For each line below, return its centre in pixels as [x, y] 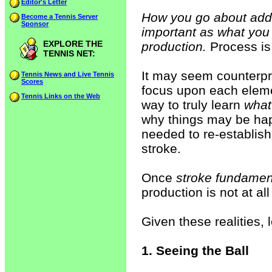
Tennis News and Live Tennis [68, 74]
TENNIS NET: [69, 53]
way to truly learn [193, 105]
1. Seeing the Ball [195, 250]
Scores [32, 81]
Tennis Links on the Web [61, 96]
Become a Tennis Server [59, 16]
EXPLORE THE [73, 44]
